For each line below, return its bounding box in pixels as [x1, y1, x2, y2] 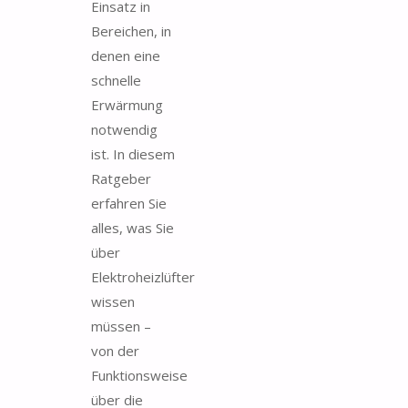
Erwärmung [91, 95, 163, 114]
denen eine [91, 46, 160, 65]
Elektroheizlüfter [91, 267, 195, 286]
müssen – [91, 316, 151, 335]
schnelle [91, 70, 141, 89]
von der [91, 341, 139, 360]
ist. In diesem [91, 144, 175, 163]
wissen [91, 291, 135, 311]
